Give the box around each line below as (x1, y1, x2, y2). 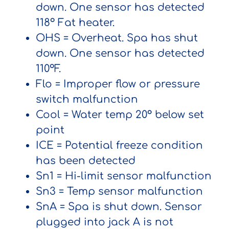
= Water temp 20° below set (60, 108, 204, 121)
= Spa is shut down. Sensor (60, 200, 202, 213)
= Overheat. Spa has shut (60, 32, 198, 44)
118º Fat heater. (36, 16, 114, 29)
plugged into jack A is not (36, 216, 173, 228)
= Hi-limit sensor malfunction (57, 170, 212, 182)
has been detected (36, 154, 135, 167)
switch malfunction (36, 93, 138, 105)
